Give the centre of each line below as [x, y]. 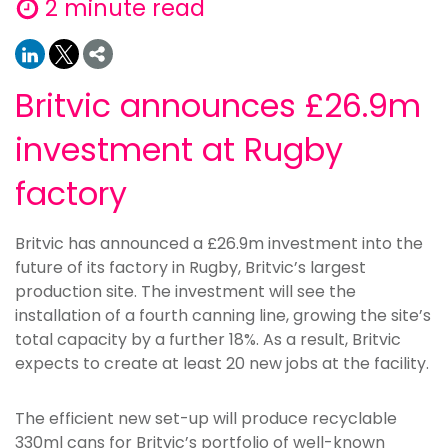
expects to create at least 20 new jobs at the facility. [222, 363]
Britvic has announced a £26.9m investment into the [219, 243]
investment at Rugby [179, 149]
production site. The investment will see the [185, 291]
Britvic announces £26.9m [218, 105]
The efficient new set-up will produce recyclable [206, 418]
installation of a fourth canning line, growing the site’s [223, 315]
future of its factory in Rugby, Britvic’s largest [190, 267]
